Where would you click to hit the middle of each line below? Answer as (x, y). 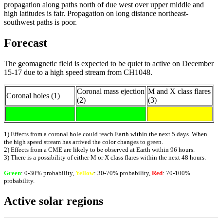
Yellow (85, 173)
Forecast (26, 43)
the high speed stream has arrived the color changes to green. (83, 142)
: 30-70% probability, (123, 173)
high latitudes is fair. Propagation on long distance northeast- (96, 14)
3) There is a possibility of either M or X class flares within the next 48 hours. (105, 158)
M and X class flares (179, 91)
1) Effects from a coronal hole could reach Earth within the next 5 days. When (106, 134)
